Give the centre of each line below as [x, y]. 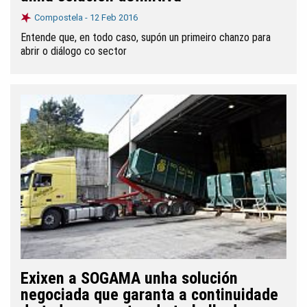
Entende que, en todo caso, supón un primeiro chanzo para [146, 37]
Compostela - [62, 17]
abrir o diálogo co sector [74, 51]
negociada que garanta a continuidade [149, 295]
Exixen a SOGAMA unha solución [129, 278]
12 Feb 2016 [114, 17]
